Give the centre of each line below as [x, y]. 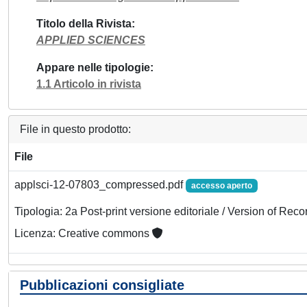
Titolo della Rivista [84, 24]
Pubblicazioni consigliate [102, 285]
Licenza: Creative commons [83, 234]
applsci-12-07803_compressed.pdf [100, 185]
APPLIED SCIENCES [91, 40]
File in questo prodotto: [75, 129]
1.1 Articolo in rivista [89, 84]
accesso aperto [221, 186]
